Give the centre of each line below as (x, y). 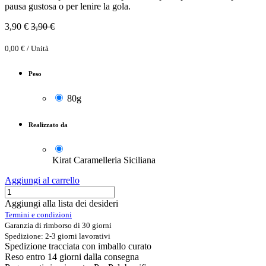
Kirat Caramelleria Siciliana (104, 160)
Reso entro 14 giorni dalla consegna (72, 257)
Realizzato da (48, 125)
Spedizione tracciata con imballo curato (78, 246)
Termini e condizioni (38, 215)
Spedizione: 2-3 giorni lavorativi (58, 236)
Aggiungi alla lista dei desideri (61, 204)
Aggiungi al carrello (42, 180)
